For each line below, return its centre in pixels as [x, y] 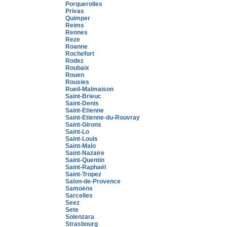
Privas [75, 11]
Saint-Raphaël [86, 167]
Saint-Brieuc [83, 96]
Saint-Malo [81, 146]
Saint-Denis [82, 103]
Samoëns [79, 188]
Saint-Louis [82, 139]
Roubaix [77, 68]
